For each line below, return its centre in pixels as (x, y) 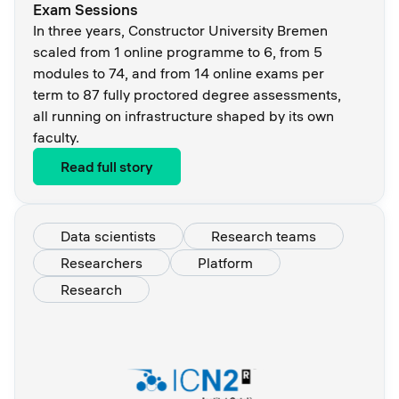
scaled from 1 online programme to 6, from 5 (178, 51)
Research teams (264, 236)
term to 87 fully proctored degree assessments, (187, 94)
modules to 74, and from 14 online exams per (179, 73)
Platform (225, 262)
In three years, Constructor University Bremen (180, 30)
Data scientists (108, 236)
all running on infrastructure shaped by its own (183, 115)
